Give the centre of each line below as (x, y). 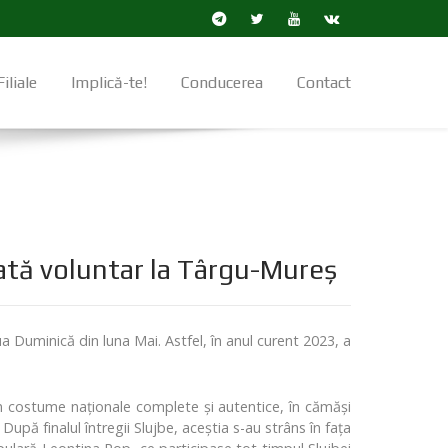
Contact (324, 83)
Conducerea (222, 83)
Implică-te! (109, 83)
